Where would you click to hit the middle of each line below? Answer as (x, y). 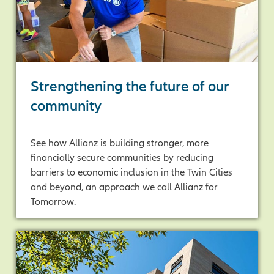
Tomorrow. (53, 201)
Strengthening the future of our (130, 86)
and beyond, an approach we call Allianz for (124, 186)
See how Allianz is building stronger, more (120, 142)
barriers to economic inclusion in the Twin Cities (131, 172)
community (66, 105)
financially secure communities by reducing (122, 157)
